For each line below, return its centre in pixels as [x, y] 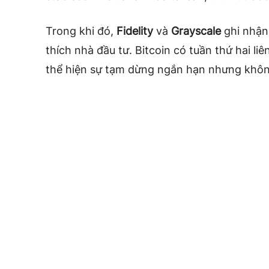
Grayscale [195, 31]
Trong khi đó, [81, 31]
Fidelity [135, 31]
